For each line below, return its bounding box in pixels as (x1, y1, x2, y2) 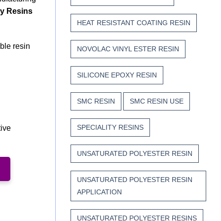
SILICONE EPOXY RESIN (77, 71, 157, 79)
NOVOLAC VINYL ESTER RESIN (77, 45, 179, 53)
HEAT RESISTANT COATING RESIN (77, 19, 190, 27)
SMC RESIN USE (130, 97, 184, 106)
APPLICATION (77, 188, 122, 196)
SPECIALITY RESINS (77, 123, 144, 132)
